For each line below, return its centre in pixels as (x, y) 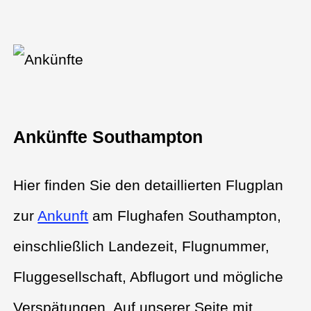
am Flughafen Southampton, (185, 215)
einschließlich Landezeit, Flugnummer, (142, 246)
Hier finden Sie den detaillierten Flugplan (149, 185)
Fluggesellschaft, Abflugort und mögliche (149, 276)
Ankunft (63, 215)
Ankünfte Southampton (108, 137)
